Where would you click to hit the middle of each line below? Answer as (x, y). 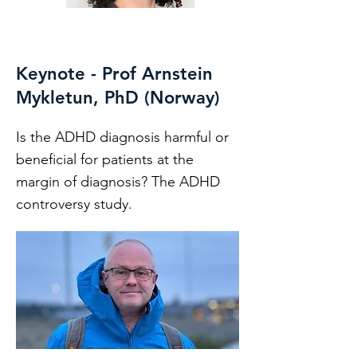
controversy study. (74, 204)
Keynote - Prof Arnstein (114, 74)
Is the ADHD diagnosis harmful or (122, 137)
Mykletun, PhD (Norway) (118, 98)
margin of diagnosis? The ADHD (118, 182)
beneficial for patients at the (105, 159)
